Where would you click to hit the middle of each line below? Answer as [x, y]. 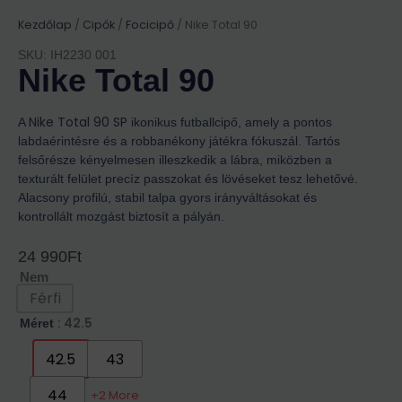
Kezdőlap [45, 24]
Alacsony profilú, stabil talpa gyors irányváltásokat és [167, 198]
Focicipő [150, 24]
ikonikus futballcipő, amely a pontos [230, 122]
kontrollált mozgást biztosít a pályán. [121, 217]
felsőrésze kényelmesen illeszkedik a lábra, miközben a [175, 160]
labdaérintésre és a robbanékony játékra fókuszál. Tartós [179, 141]
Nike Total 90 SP [78, 122]
